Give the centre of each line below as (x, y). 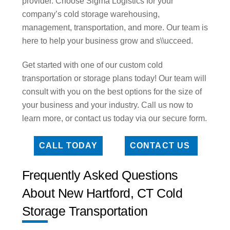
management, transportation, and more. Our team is (115, 28)
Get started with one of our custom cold (92, 65)
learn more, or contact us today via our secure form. (114, 118)
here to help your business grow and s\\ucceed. (107, 41)
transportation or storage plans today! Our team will (114, 78)
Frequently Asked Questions (100, 175)
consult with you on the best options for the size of (112, 91)
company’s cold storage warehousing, (91, 14)
